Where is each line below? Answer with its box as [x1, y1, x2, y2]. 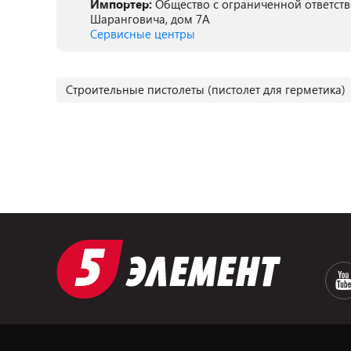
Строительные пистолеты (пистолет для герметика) [66, 81, 346, 97]
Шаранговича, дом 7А [90, 11, 210, 27]
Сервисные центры [90, 26, 195, 42]
